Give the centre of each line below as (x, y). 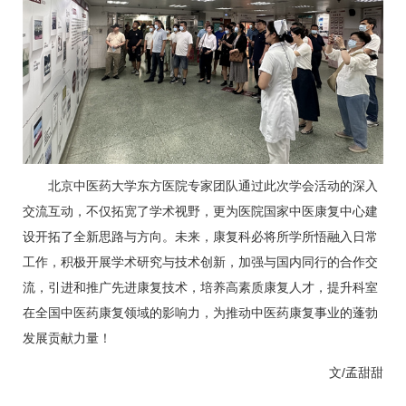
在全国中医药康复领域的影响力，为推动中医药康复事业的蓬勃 (200, 312)
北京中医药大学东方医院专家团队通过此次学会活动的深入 (213, 185)
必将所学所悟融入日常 (314, 236)
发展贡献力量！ (67, 338)
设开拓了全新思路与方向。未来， (118, 236)
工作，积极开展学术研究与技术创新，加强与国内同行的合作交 (200, 261)
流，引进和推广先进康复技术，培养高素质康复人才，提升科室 (200, 287)
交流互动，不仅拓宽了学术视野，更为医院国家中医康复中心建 (200, 211)
